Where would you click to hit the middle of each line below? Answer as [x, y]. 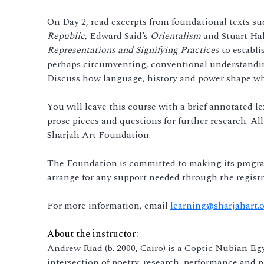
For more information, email [109, 205]
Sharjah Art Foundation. [99, 135]
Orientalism [177, 36]
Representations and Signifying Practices [133, 50]
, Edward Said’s [118, 36]
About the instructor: [93, 234]
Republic [66, 36]
